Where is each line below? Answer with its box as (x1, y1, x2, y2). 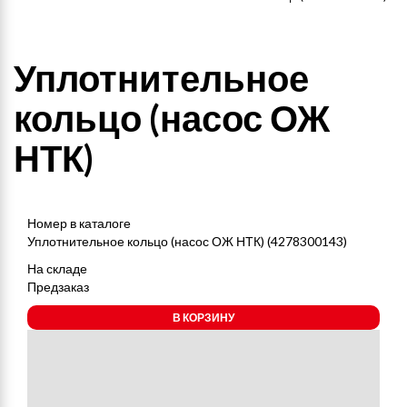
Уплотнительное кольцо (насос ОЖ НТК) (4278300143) (27, 233, 347, 249)
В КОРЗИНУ (173, 311, 234, 324)
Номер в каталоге (27, 215, 131, 231)
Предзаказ (27, 279, 89, 294)
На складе (27, 261, 87, 276)
